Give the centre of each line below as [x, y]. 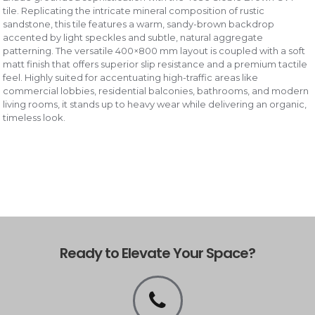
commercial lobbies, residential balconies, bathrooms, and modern [156, 91]
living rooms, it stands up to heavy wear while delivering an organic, [155, 104]
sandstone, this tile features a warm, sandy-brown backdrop [139, 24]
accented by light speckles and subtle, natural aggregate [133, 37]
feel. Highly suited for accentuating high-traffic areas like [131, 77]
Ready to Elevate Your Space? [157, 253]
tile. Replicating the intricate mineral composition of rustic [134, 11]
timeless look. [34, 117]
